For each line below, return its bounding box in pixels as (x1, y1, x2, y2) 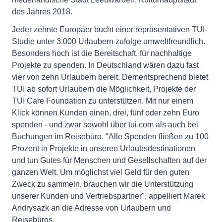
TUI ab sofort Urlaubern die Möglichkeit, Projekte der (12, 85, 196, 93)
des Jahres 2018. (12, 7, 72, 16)
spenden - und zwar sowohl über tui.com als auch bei (12, 120, 198, 129)
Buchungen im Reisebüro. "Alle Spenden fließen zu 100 (12, 132, 209, 141)
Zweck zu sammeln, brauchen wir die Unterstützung (12, 180, 193, 188)
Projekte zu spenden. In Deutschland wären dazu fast (12, 61, 199, 69)
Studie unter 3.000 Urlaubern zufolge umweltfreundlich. (12, 37, 205, 46)
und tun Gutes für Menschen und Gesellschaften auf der (12, 156, 207, 165)
